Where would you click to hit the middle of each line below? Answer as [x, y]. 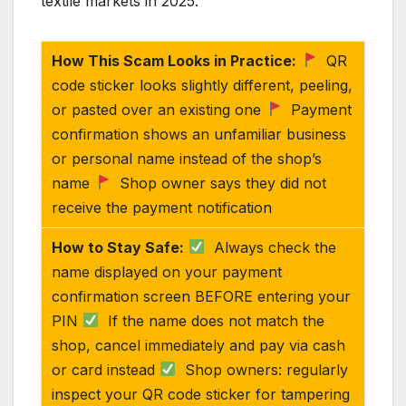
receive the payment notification [162, 207]
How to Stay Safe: [118, 247]
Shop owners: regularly [262, 369]
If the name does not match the [212, 320]
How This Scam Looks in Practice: [174, 60]
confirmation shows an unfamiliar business [199, 134]
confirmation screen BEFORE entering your [202, 296]
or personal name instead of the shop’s [187, 158]
